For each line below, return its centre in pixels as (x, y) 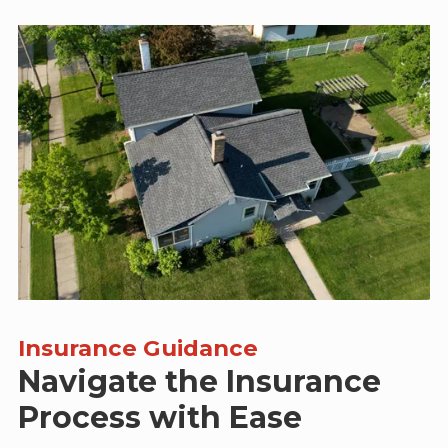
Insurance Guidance (138, 347)
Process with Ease (160, 417)
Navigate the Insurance (199, 381)
